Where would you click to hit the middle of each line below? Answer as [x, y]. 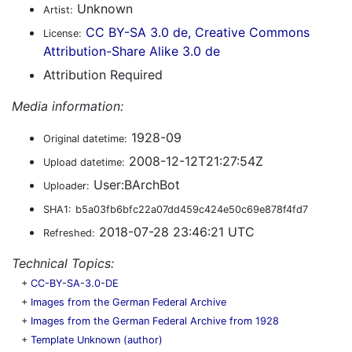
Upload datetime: [84, 162]
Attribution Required [103, 75]
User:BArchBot [135, 185]
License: [62, 33]
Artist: [58, 10]
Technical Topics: [63, 263]
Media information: [68, 106]
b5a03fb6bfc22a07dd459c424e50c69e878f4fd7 [192, 209]
